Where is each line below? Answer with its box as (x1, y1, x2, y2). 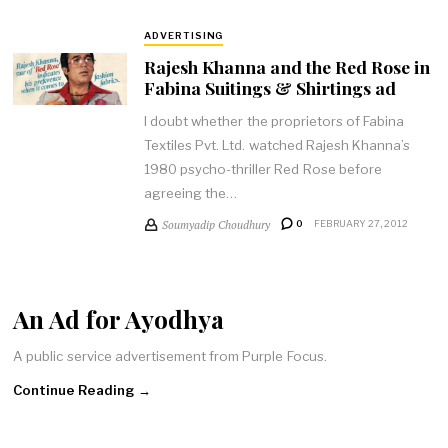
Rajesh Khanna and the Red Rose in (143, 55, 430, 79)
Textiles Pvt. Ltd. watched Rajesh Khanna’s (143, 136, 411, 153)
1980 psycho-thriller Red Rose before (143, 160, 382, 177)
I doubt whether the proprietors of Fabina (143, 112, 405, 129)
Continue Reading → (13, 382, 151, 399)
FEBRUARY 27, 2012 (313, 218, 408, 229)
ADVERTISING (143, 29, 224, 41)
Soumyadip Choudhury (161, 216, 270, 232)
